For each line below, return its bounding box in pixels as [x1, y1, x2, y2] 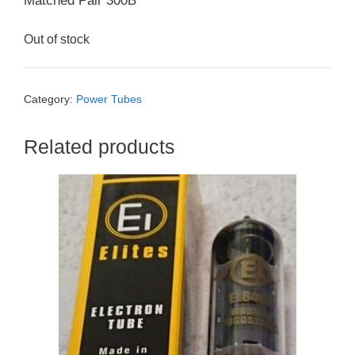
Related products [24, 135, 175, 158]
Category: [24, 93, 76, 105]
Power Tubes [76, 93, 142, 105]
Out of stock [24, 32, 90, 47]
